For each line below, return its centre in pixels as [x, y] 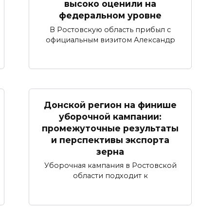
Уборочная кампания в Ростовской [110, 166]
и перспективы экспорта [110, 140]
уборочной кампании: [110, 116]
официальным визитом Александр [110, 40]
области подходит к [110, 176]
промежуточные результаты [110, 128]
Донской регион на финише [110, 105]
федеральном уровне [110, 15]
